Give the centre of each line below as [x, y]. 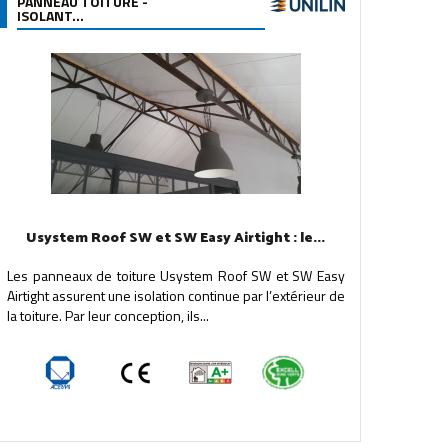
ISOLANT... [50, 15]
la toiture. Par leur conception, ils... [107, 315]
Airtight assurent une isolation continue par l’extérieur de [175, 295]
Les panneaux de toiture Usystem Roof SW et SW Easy [175, 275]
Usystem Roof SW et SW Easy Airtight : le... [176, 238]
